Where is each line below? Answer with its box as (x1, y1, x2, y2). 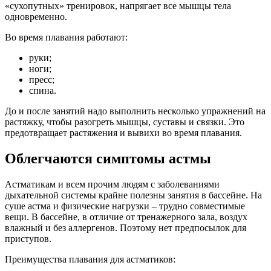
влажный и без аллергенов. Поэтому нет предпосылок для (5, 223, 246, 233)
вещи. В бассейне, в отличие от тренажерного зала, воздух (5, 212, 247, 223)
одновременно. (5, 11, 67, 22)
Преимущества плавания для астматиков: (5, 254, 175, 265)
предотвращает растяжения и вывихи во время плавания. (5, 128, 242, 139)
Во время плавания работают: (5, 32, 128, 43)
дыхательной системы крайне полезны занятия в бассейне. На (5, 190, 262, 201)
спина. (29, 85, 56, 96)
